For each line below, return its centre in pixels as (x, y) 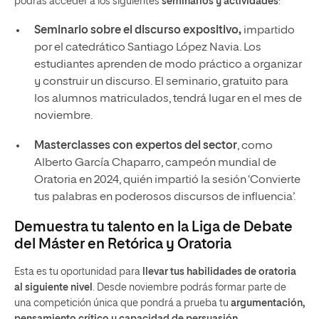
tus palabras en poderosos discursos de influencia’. (164, 197)
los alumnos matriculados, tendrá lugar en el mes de (168, 99)
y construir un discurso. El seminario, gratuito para (161, 82)
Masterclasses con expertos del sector (135, 146)
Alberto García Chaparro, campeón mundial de (155, 163)
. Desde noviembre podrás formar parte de (189, 288)
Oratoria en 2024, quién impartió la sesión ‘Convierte (167, 180)
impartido (268, 31)
